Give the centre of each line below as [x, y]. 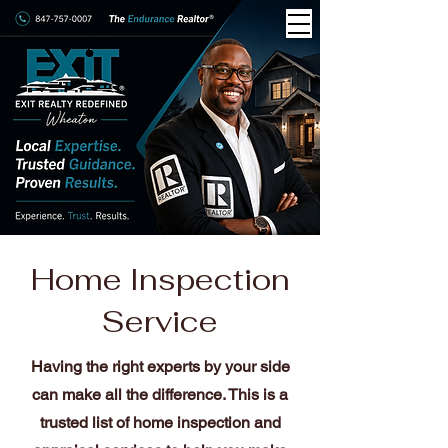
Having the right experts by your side [160, 366]
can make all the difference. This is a [160, 394]
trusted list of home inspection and [160, 422]
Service [160, 321]
